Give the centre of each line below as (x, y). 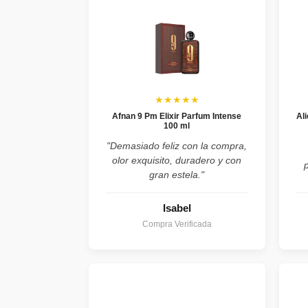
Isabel (177, 208)
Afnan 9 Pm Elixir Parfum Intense (177, 117)
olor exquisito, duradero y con (177, 161)
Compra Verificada (177, 224)
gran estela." (177, 175)
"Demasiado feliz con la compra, (177, 146)
